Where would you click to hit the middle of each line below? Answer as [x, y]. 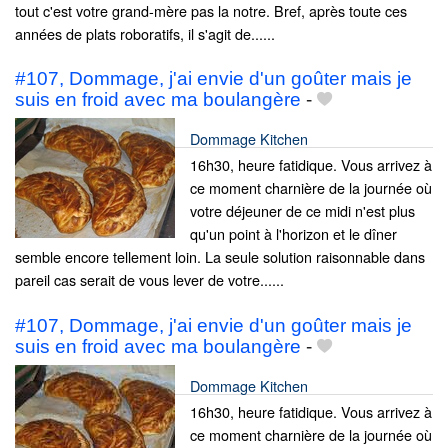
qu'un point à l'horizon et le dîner [293, 234]
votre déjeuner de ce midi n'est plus [302, 211]
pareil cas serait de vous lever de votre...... [149, 280]
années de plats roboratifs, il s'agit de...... [145, 34]
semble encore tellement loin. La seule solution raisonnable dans [220, 257]
